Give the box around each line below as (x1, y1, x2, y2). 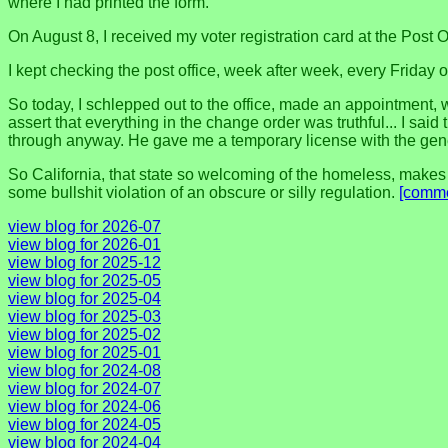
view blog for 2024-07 (8, 379, 161, 397)
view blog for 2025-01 (8, 343, 161, 361)
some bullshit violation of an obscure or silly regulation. (8, 183, 399, 201)
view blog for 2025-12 (8, 253, 161, 271)
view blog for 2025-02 (8, 325, 161, 343)
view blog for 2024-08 (8, 361, 161, 379)
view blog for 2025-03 (8, 307, 161, 325)
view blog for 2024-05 (8, 415, 161, 433)
